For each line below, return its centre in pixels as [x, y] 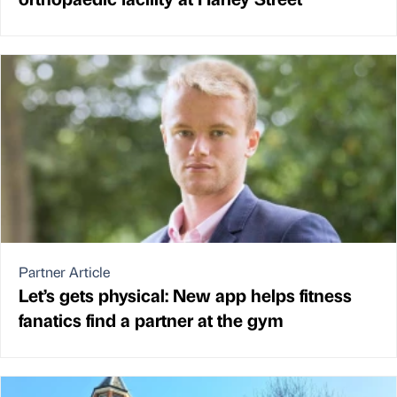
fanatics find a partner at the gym [151, 320]
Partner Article [64, 272]
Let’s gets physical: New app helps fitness [185, 295]
